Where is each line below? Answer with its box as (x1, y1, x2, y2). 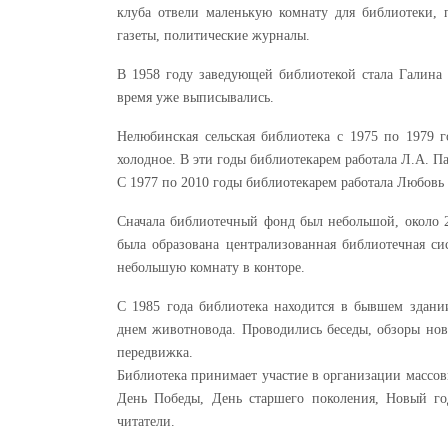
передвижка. (117, 345, 193, 361)
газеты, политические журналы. (117, 28, 310, 44)
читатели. (117, 414, 175, 430)
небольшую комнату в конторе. (117, 260, 305, 276)
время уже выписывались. (117, 90, 274, 106)
